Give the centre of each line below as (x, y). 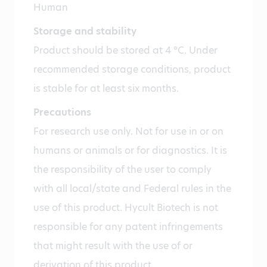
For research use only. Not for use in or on (128, 132)
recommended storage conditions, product (132, 70)
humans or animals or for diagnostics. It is (130, 151)
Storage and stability (85, 32)
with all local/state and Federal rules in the (132, 189)
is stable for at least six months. (106, 89)
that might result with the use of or (113, 246)
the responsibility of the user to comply (122, 170)
